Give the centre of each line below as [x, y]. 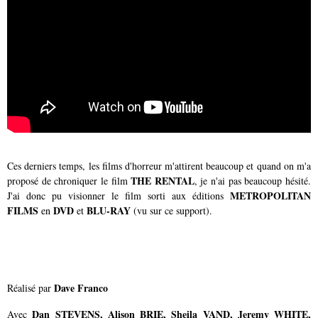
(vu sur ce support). [171, 210]
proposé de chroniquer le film [69, 180]
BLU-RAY [109, 210]
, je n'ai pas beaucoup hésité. [253, 180]
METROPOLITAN [270, 195]
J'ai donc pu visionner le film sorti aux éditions [119, 195]
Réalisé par [29, 287]
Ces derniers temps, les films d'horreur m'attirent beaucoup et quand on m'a [159, 165]
